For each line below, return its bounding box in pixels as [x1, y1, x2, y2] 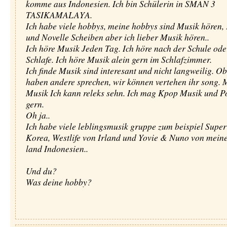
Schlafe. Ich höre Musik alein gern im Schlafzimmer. [25, 53, 212, 65]
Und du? [25, 165, 57, 177]
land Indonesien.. [25, 142, 88, 155]
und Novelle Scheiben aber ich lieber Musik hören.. [25, 31, 209, 43]
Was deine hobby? [25, 176, 92, 188]
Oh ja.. [25, 109, 50, 121]
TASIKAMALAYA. [25, 9, 92, 21]
